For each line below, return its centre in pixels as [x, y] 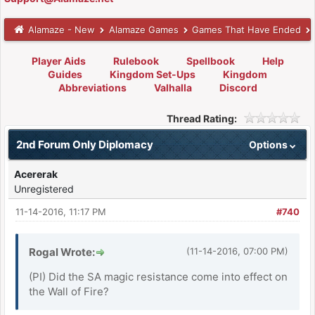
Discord [238, 87]
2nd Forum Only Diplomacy [85, 144]
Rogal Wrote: [62, 252]
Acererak [36, 174]
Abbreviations [92, 87]
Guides [65, 74]
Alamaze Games [143, 29]
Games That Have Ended [247, 29]
